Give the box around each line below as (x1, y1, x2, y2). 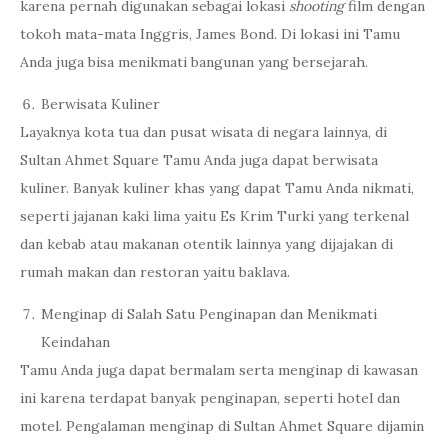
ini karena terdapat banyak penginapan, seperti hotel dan (20, 389, 400, 407)
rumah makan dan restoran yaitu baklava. (20, 263, 290, 281)
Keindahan (41, 333, 110, 351)
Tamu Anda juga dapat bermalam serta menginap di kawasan (20, 361, 418, 379)
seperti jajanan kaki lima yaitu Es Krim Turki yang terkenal (20, 207, 409, 225)
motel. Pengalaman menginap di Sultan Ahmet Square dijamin (20, 417, 424, 435)
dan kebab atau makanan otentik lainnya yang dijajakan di (20, 235, 393, 253)
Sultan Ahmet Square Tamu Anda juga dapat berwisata (20, 151, 378, 169)
